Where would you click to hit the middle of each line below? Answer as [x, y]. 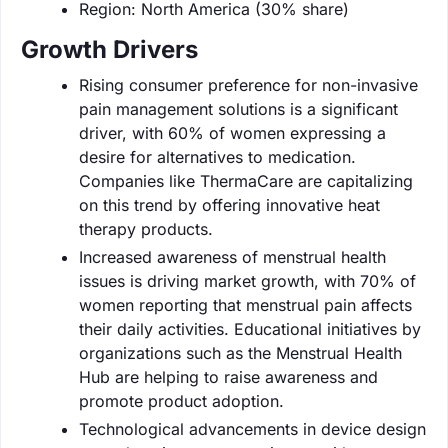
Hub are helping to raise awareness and [228, 376]
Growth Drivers [109, 49]
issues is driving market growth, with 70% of [247, 280]
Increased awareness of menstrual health [232, 256]
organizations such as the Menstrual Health [240, 352]
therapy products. [146, 228]
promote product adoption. [181, 400]
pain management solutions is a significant [238, 108]
